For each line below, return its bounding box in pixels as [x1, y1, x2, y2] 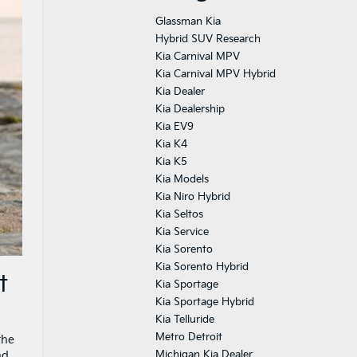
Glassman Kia [155, 15, 221, 28]
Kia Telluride [155, 313, 214, 326]
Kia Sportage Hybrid [155, 296, 254, 308]
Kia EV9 [155, 120, 194, 133]
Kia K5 [155, 155, 187, 168]
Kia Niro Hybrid [155, 190, 230, 203]
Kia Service [155, 226, 209, 238]
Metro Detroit [155, 331, 222, 343]
